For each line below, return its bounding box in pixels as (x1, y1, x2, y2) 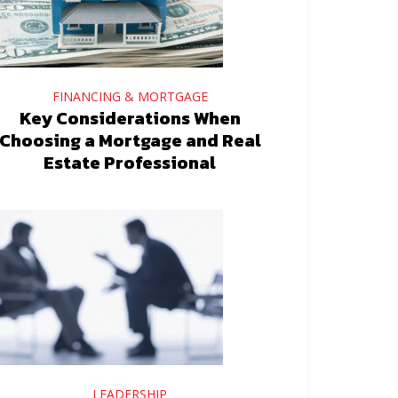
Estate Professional (44, 149, 216, 176)
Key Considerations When (19, 105, 241, 131)
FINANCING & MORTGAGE (52, 88, 208, 105)
